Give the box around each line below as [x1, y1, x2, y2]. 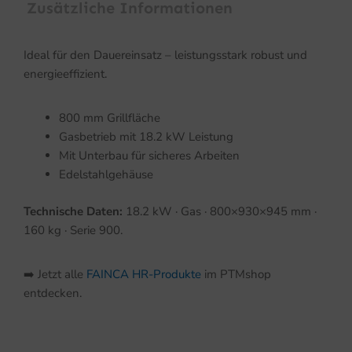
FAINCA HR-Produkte [86, 266, 201, 282]
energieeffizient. [24, 66, 107, 82]
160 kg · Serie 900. [24, 222, 123, 238]
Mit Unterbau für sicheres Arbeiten [59, 148, 240, 164]
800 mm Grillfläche [59, 110, 160, 126]
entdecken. [24, 284, 82, 301]
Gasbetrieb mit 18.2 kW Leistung [59, 129, 233, 145]
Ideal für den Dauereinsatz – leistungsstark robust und [24, 47, 307, 64]
